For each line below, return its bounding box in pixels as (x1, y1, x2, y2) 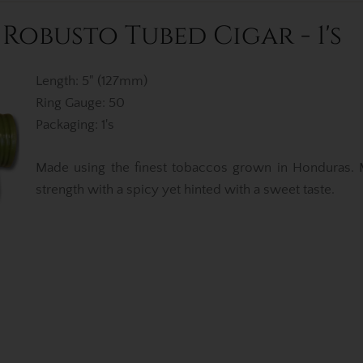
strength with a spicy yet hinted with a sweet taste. (36, 181, 335, 197)
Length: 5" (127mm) (36, 74, 147, 88)
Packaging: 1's (36, 117, 114, 132)
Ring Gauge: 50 (36, 96, 125, 110)
